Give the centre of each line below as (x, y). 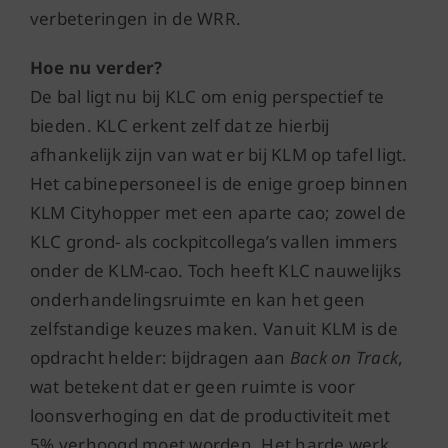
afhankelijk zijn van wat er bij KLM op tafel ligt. (218, 154)
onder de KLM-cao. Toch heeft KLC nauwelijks (215, 270)
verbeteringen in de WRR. (135, 18)
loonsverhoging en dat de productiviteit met (209, 415)
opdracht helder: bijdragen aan (159, 357)
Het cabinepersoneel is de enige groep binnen (219, 183)
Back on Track (344, 357)
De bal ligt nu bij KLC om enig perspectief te (207, 96)
